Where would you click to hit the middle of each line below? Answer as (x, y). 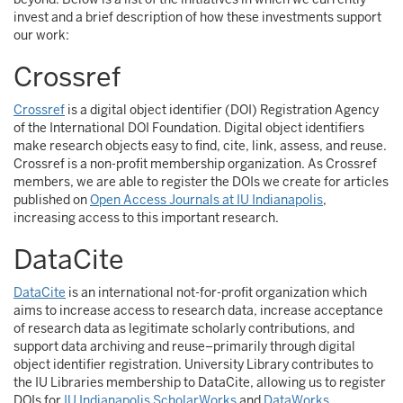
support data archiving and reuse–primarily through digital (184, 346)
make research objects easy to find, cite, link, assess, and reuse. (200, 146)
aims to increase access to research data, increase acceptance (198, 310)
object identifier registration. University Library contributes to (193, 364)
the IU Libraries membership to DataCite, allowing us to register (200, 382)
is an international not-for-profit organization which (216, 292)
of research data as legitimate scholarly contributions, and (184, 328)
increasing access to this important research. (146, 218)
